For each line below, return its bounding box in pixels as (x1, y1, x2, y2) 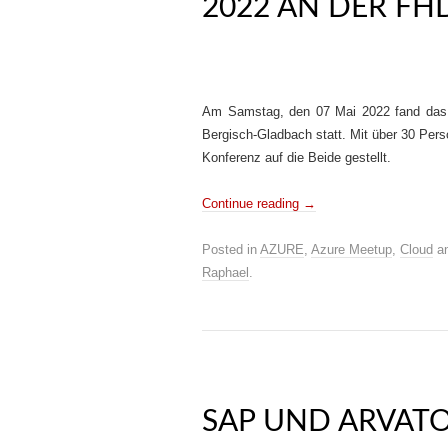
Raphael (202, 265, 249, 280)
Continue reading (202, 196, 303, 211)
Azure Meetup (311, 242, 392, 257)
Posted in (202, 242, 260, 257)
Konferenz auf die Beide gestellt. (202, 150, 391, 165)
